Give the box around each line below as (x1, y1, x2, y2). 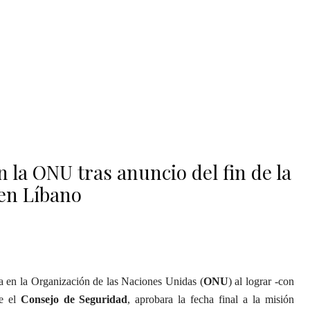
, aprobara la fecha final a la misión (127, 293, 294, 305)
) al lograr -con (228, 275, 294, 287)
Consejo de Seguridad (20, 293, 128, 305)
